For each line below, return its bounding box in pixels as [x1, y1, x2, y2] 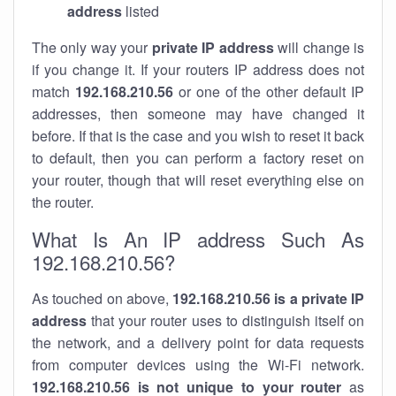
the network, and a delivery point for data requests [32, 332, 364, 353]
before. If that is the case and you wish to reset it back [32, 126, 364, 146]
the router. [32, 192, 94, 212]
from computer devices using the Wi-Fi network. [32, 354, 364, 375]
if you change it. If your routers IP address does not [32, 59, 364, 80]
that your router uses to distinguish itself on [87, 310, 364, 331]
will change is [273, 37, 365, 57]
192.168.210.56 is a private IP [172, 288, 364, 308]
